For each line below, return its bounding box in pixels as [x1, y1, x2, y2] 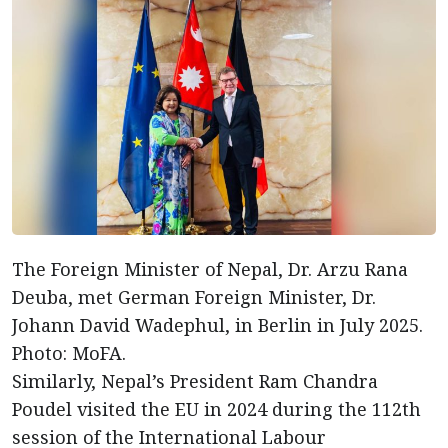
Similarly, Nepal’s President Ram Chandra [12, 369, 378, 393]
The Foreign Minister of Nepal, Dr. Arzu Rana [12, 257, 408, 281]
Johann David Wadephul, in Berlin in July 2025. [12, 313, 423, 337]
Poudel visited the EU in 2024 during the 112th [12, 397, 421, 421]
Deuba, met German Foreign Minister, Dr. [12, 285, 376, 309]
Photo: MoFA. [12, 341, 126, 365]
